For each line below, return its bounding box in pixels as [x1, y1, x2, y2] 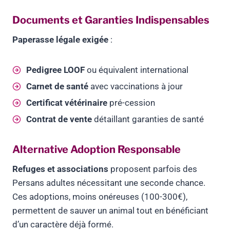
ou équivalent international [85, 65, 188, 75]
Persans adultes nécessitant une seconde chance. [12, 178, 205, 188]
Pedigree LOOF [26, 65, 85, 75]
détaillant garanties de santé [92, 114, 204, 125]
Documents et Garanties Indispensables [12, 14, 209, 27]
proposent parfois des [108, 164, 197, 175]
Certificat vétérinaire [26, 98, 107, 108]
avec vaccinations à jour [88, 81, 183, 92]
